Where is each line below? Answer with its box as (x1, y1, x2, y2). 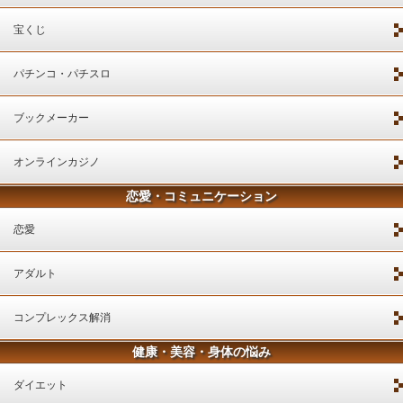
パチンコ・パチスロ (13, 67, 111, 80)
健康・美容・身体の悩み (132, 344, 271, 359)
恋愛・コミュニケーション (126, 188, 277, 203)
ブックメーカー (13, 111, 89, 124)
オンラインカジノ (13, 155, 100, 168)
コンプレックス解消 (13, 310, 111, 324)
